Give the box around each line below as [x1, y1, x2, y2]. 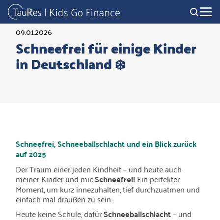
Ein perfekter [135, 172, 180, 186]
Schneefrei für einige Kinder [16, 35, 196, 61]
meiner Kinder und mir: [16, 172, 95, 186]
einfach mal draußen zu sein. [16, 192, 112, 206]
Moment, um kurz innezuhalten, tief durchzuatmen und [16, 182, 200, 196]
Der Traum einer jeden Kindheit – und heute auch [16, 162, 182, 176]
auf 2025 [16, 147, 46, 161]
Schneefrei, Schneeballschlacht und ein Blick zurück [16, 137, 196, 151]
